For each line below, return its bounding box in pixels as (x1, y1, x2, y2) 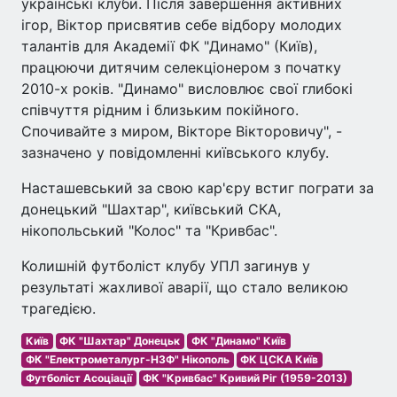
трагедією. (21, 299, 96, 317)
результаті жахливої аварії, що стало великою (21, 277, 348, 296)
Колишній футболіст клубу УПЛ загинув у (21, 256, 310, 275)
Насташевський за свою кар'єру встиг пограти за (21, 178, 374, 197)
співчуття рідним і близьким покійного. (21, 100, 299, 119)
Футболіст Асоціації (25, 370, 132, 385)
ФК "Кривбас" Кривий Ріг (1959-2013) (143, 370, 348, 385)
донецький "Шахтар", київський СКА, (21, 199, 281, 218)
